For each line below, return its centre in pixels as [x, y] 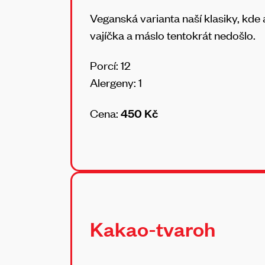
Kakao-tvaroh [153, 229]
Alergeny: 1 [116, 83]
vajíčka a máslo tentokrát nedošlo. [173, 35]
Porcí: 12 [112, 65]
